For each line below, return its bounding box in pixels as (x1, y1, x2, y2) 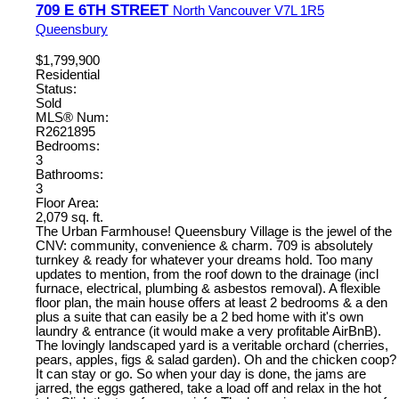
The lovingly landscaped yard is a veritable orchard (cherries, (36, 338, 388, 353)
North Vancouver (173, 3, 274, 18)
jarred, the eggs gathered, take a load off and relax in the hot (36, 380, 381, 395)
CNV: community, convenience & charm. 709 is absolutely (36, 238, 373, 253)
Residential (36, 67, 100, 82)
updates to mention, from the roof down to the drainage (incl (36, 266, 379, 281)
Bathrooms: (36, 167, 103, 182)
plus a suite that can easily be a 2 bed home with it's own (36, 309, 363, 324)
